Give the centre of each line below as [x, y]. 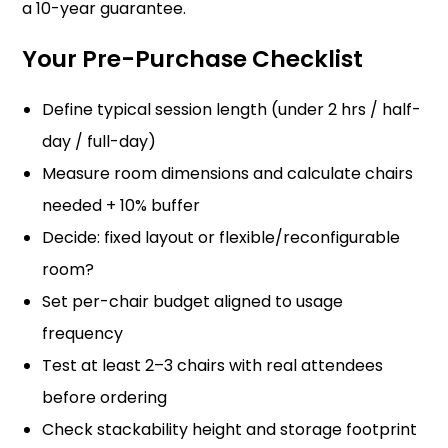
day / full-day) [99, 141]
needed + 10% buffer [121, 205]
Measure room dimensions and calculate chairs [228, 173]
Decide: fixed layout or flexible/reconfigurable [221, 237]
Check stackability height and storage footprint [230, 429]
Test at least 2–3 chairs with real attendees [213, 365]
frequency [83, 333]
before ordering [105, 397]
